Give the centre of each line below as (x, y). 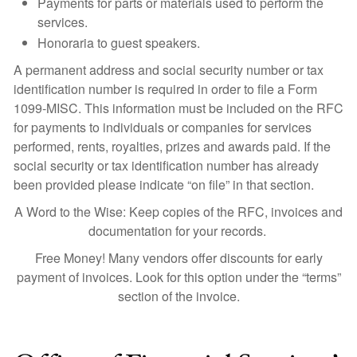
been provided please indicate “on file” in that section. (164, 184)
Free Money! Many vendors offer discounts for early (178, 258)
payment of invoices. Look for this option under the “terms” (178, 277)
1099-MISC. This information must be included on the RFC (178, 108)
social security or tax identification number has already (166, 165)
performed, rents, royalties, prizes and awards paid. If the (172, 146)
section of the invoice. (178, 296)
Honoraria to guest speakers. (120, 43)
